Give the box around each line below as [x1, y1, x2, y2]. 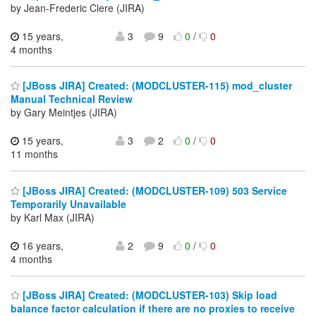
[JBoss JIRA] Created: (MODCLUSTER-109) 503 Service [20, 183, 287, 197]
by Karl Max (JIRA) [11, 209, 95, 224]
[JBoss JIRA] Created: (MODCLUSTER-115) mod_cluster [20, 78, 292, 93]
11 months [11, 147, 58, 162]
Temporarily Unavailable [11, 196, 126, 211]
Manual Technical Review [11, 92, 133, 107]
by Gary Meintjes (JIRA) [11, 105, 117, 120]
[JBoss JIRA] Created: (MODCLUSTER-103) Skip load [20, 288, 277, 303]
